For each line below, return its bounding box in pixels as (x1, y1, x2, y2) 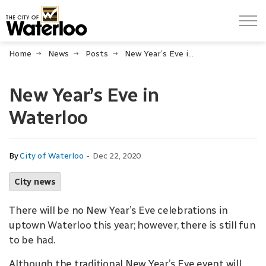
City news (14, 176, 56, 187)
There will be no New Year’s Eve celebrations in (9, 204, 228, 216)
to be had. (9, 234, 58, 246)
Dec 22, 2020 (93, 151, 141, 161)
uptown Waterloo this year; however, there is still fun (9, 219, 256, 231)
